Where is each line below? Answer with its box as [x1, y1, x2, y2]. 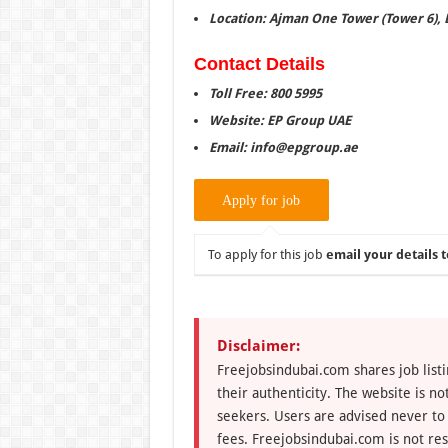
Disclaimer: [216, 336, 300, 355]
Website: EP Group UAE [208, 112, 351, 128]
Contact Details [193, 53, 325, 74]
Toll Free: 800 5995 [208, 85, 322, 101]
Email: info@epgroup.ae [208, 139, 358, 155]
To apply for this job [207, 246, 326, 262]
